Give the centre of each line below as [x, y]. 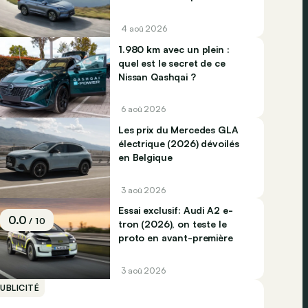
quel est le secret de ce [172, 63]
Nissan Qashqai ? [157, 76]
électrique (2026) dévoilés [179, 144]
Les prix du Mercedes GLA [178, 130]
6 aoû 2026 [143, 109]
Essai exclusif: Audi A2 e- [176, 210]
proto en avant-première [176, 238]
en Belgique [145, 157]
